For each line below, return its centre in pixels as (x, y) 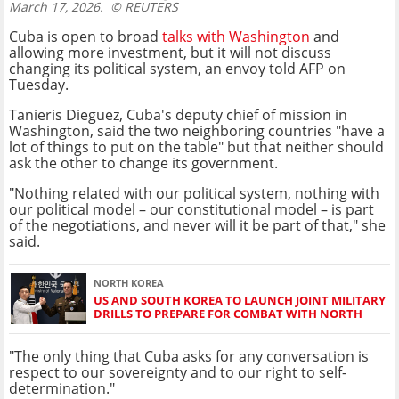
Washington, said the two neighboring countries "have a (197, 131)
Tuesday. (39, 85)
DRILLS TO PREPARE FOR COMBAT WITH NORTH (228, 313)
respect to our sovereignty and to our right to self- (178, 373)
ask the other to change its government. (143, 163)
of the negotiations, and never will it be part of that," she (197, 226)
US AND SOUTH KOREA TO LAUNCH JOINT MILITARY (240, 300)
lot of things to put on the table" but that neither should (196, 147)
